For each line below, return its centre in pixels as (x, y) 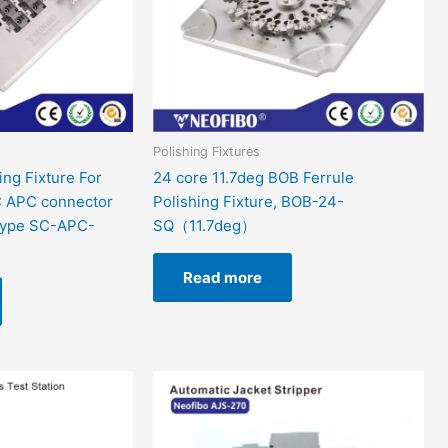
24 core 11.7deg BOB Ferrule (254, 178)
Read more (223, 278)
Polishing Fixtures (207, 151)
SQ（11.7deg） (205, 226)
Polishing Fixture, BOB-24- (249, 202)
